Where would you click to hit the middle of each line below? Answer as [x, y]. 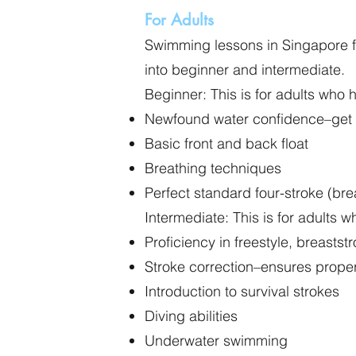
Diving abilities [191, 316]
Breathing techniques [213, 168]
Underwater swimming [216, 341]
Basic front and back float [226, 143]
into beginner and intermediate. [245, 70]
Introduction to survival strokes [242, 291]
